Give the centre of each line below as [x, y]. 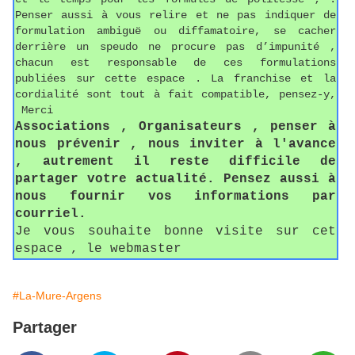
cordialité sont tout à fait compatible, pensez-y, [176, 95]
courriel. [51, 214]
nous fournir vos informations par [176, 197]
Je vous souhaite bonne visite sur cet [176, 232]
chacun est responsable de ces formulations [176, 63]
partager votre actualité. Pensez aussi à [176, 179]
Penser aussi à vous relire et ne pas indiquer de [176, 15]
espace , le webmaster [98, 249]
